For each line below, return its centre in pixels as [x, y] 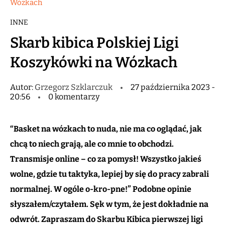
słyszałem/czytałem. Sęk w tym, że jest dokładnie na [109, 204]
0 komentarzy [73, 97]
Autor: [22, 87]
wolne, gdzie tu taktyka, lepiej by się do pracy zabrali [109, 174]
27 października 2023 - [173, 87]
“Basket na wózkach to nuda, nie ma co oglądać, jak [106, 129]
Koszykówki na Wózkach [94, 63]
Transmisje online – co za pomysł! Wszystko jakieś [106, 159]
